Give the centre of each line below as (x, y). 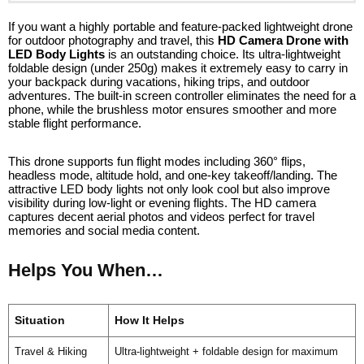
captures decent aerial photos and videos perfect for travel (161, 216)
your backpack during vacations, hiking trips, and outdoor (159, 81)
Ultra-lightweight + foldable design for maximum (226, 351)
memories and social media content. (104, 230)
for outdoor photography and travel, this (113, 40)
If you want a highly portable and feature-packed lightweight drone (180, 26)
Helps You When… (86, 270)
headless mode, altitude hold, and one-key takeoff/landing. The (173, 175)
